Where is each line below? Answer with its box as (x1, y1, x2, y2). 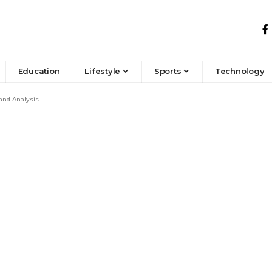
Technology (215, 66, 265, 76)
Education (18, 66, 60, 76)
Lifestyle (84, 66, 121, 76)
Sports (154, 66, 182, 76)
